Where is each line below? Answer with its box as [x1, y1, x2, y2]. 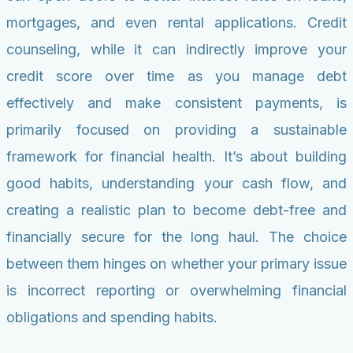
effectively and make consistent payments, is [6, 95, 347, 112]
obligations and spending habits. [6, 309, 217, 326]
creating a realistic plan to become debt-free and [6, 202, 347, 219]
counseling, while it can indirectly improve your [6, 41, 347, 58]
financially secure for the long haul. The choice [6, 229, 347, 246]
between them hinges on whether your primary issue [6, 255, 347, 273]
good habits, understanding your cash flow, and [6, 175, 347, 192]
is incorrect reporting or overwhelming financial [6, 282, 347, 299]
